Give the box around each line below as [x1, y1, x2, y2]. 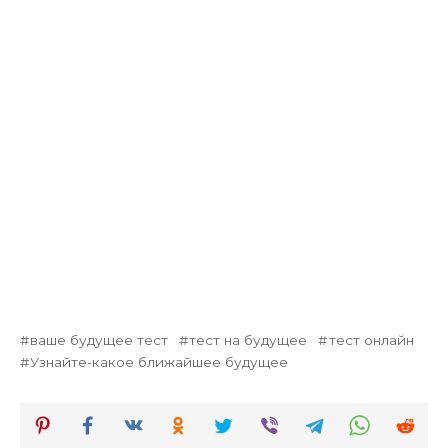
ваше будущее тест [30, 332, 169, 349]
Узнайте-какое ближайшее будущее [30, 354, 289, 371]
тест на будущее [189, 332, 308, 349]
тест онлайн [328, 332, 414, 349]
